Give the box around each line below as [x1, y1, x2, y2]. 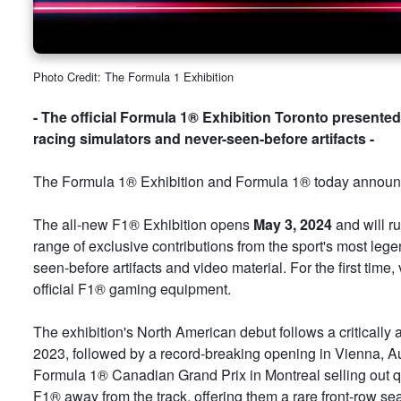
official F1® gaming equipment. [33, 277, 231, 299]
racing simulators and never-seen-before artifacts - [33, 127, 374, 149]
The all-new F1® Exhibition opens [33, 213, 253, 235]
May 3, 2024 [253, 213, 332, 235]
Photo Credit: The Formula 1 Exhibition [33, 67, 234, 85]
